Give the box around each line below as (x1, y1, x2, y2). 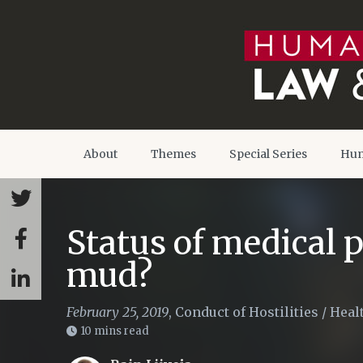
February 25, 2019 (66, 304, 169, 320)
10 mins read (80, 324, 149, 338)
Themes (151, 147, 196, 161)
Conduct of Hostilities (175, 304, 318, 320)
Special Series (229, 147, 307, 161)
